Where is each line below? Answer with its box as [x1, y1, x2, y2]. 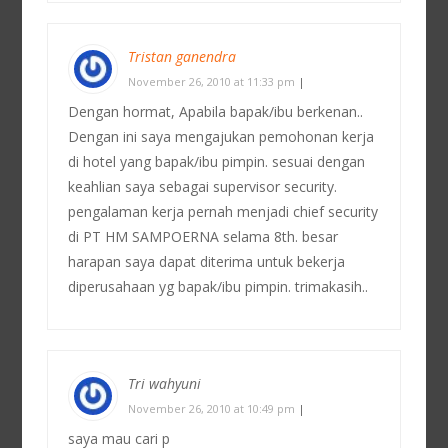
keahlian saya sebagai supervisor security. [68, 177, 338, 196]
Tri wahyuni [128, 374, 202, 393]
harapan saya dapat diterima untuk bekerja [68, 252, 346, 271]
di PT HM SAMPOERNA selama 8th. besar [68, 227, 339, 246]
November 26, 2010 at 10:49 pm [128, 401, 299, 416]
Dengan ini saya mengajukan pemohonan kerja [68, 127, 375, 146]
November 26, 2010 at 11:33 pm [128, 74, 299, 89]
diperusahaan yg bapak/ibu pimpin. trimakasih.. [68, 277, 369, 296]
